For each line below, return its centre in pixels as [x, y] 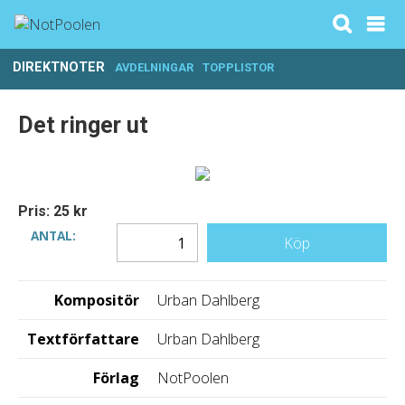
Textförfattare [83, 339]
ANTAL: [53, 235]
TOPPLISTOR [239, 67]
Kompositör [97, 301]
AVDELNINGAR [154, 67]
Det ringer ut [83, 125]
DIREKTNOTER [59, 67]
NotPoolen [193, 378]
